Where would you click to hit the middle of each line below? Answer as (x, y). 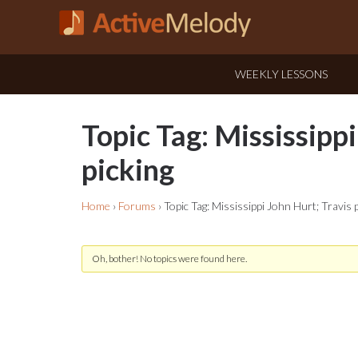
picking (128, 169)
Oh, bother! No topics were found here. (169, 259)
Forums (137, 206)
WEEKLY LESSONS (281, 74)
